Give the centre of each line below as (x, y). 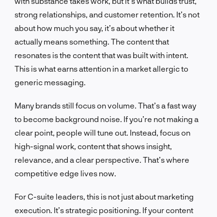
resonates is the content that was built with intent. (101, 55)
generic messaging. (50, 82)
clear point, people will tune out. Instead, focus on (102, 132)
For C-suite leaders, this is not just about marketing (104, 196)
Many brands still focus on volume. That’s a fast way (105, 105)
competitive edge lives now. (65, 173)
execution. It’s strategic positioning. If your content (104, 210)
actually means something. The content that (92, 41)
